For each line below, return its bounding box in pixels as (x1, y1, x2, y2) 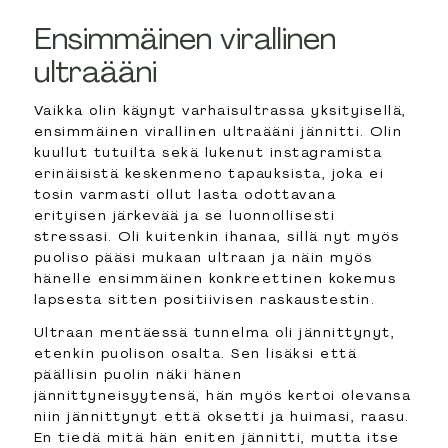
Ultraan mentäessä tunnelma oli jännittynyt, (33, 322, 396, 341)
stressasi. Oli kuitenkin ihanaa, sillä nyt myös (33, 226, 400, 245)
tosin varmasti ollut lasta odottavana (33, 184, 337, 203)
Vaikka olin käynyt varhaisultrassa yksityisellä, (33, 100, 407, 119)
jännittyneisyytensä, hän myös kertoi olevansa (33, 385, 412, 404)
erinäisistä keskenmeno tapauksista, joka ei (33, 163, 385, 182)
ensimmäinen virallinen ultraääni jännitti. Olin (33, 121, 403, 140)
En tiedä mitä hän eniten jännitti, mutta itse (33, 427, 400, 446)
